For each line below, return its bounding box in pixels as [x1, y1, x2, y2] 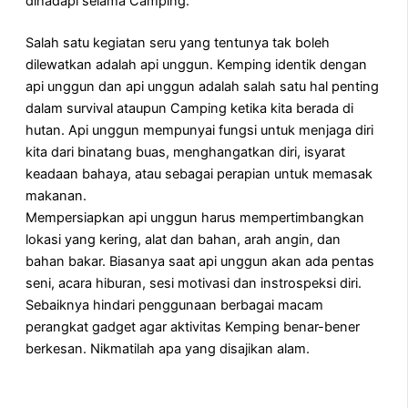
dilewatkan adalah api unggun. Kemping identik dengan [25, 56, 367, 74]
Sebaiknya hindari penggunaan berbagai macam [25, 297, 323, 314]
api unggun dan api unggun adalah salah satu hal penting [25, 78, 379, 96]
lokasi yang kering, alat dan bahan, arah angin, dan [25, 231, 341, 249]
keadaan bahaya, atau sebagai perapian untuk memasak [25, 166, 372, 183]
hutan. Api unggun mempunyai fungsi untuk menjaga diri [25, 122, 373, 139]
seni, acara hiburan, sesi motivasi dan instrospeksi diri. [25, 275, 362, 292]
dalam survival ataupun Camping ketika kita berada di [25, 100, 353, 117]
